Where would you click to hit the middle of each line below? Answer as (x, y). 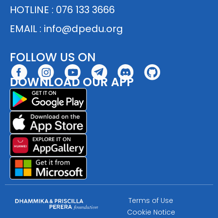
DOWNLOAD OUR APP (72, 82)
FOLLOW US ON (53, 57)
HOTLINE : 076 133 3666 (62, 9)
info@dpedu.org (83, 28)
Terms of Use (151, 200)
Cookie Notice (151, 212)
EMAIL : (27, 28)
